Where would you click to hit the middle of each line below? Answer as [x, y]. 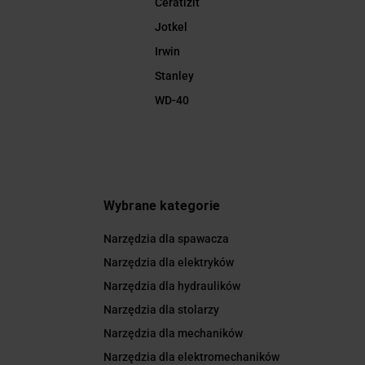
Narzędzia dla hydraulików [172, 286]
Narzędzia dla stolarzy [161, 310]
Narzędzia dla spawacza [166, 239]
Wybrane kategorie [162, 206]
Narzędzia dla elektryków [169, 263]
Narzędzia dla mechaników [173, 334]
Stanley [175, 76]
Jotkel [172, 27]
